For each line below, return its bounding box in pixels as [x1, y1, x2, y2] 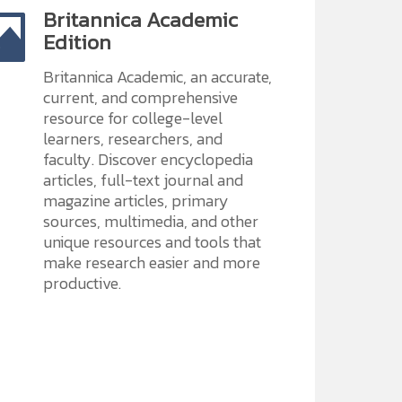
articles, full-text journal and [42, 168, 243, 192]
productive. [42, 271, 121, 295]
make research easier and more [42, 250, 260, 275]
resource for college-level [42, 106, 223, 130]
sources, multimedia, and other [42, 209, 258, 233]
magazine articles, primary [42, 188, 229, 213]
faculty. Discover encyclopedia [42, 147, 253, 171]
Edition [42, 26, 111, 57]
